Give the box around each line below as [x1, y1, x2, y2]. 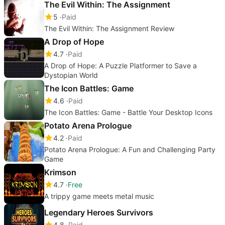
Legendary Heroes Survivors [44, 207, 153, 217]
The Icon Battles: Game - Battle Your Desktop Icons [44, 107, 212, 117]
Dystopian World [44, 70, 98, 79]
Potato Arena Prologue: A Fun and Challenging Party [44, 145, 215, 154]
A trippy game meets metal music [44, 191, 154, 200]
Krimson [44, 167, 76, 177]
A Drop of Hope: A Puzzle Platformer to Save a [44, 61, 197, 70]
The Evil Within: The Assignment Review [44, 24, 174, 33]
